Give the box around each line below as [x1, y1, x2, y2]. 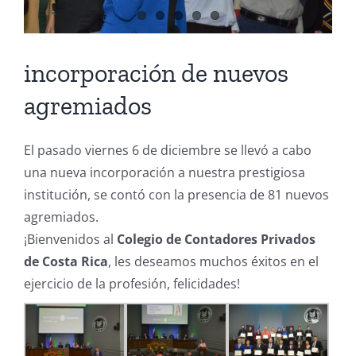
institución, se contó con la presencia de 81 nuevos [24, 186, 329, 204]
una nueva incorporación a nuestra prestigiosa [24, 164, 305, 182]
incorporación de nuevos [24, 58, 288, 89]
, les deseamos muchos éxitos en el [108, 253, 319, 271]
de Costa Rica [24, 253, 108, 271]
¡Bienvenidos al [24, 230, 117, 249]
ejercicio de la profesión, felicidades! [24, 275, 240, 293]
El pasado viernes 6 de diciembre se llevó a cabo [24, 141, 311, 160]
